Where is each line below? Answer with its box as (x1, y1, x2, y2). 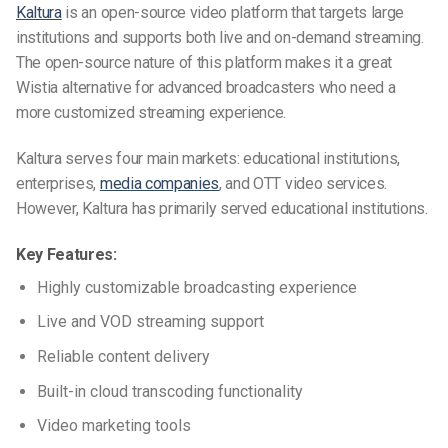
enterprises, (16, 174, 100, 194)
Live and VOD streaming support (36, 312, 264, 332)
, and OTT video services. (219, 174, 388, 194)
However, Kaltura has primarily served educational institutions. (16, 199, 428, 219)
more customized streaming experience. (16, 103, 287, 123)
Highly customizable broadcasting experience (36, 277, 357, 297)
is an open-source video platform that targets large (61, 3, 405, 23)
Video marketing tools (36, 416, 191, 436)
